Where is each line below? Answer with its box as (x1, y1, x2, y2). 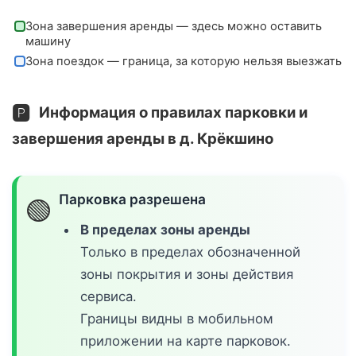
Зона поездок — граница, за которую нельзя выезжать (25, 53, 342, 68)
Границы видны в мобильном (80, 311, 274, 327)
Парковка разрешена (59, 190, 207, 207)
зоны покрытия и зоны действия (80, 266, 294, 283)
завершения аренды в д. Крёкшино (12, 129, 273, 148)
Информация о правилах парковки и (36, 103, 308, 122)
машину (25, 33, 71, 48)
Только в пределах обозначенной (80, 244, 301, 261)
